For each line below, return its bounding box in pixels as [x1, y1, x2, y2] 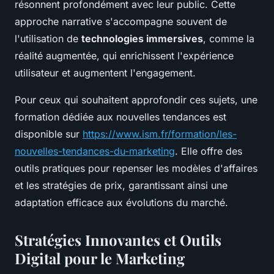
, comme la [203, 32, 254, 45]
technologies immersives [81, 32, 203, 45]
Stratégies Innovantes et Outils [15, 230, 221, 250]
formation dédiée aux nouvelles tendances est [15, 111, 226, 124]
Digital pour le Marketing [15, 248, 185, 268]
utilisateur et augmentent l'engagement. [15, 67, 196, 80]
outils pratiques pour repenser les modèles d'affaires [15, 162, 257, 175]
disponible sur [15, 128, 83, 141]
